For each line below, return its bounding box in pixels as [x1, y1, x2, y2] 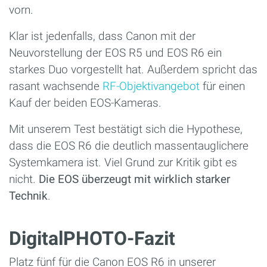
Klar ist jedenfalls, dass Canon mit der [9, 29, 195, 44]
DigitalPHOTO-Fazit [9, 227, 175, 250]
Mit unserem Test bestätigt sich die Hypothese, [9, 122, 243, 136]
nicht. [9, 172, 39, 187]
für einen [200, 79, 245, 94]
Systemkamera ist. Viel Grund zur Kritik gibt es [9, 156, 237, 170]
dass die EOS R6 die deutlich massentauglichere [9, 139, 249, 153]
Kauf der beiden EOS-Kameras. [9, 96, 162, 110]
